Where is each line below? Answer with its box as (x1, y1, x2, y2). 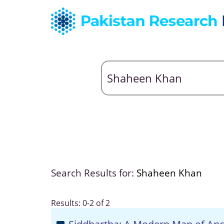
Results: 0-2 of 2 (51, 197, 110, 208)
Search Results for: (51, 166, 136, 179)
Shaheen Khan (136, 166, 202, 179)
